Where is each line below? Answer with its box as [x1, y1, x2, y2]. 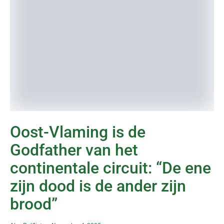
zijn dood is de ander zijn [10, 176, 186, 195]
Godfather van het [10, 140, 138, 159]
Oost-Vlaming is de [10, 122, 145, 141]
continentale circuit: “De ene [10, 158, 211, 177]
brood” [10, 194, 57, 213]
